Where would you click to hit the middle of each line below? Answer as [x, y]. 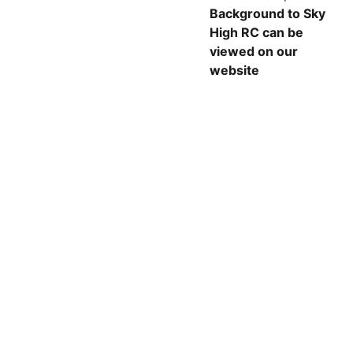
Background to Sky [268, 13]
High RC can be [256, 32]
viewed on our [254, 51]
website [234, 70]
